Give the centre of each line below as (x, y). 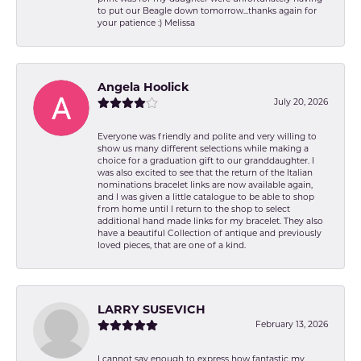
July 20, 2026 (301, 102)
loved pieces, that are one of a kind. (172, 246)
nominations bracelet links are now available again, (205, 185)
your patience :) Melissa (146, 23)
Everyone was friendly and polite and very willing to (207, 137)
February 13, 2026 (292, 325)
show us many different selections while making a (203, 149)
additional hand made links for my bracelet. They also (210, 222)
